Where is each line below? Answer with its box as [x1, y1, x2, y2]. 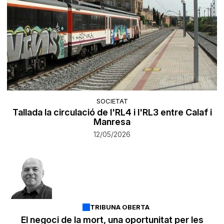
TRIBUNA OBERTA [90, 203, 149, 211]
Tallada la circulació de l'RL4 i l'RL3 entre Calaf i [12, 107, 212, 118]
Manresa [93, 116, 130, 127]
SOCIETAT [96, 97, 128, 105]
